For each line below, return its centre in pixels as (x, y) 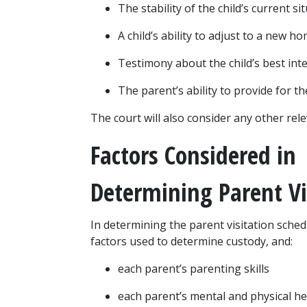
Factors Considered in (196, 156)
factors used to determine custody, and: (192, 242)
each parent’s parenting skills (194, 269)
